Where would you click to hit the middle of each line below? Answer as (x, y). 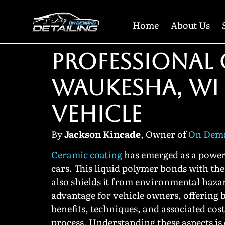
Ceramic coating (87, 155)
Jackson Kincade (102, 134)
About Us (190, 25)
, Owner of (164, 134)
